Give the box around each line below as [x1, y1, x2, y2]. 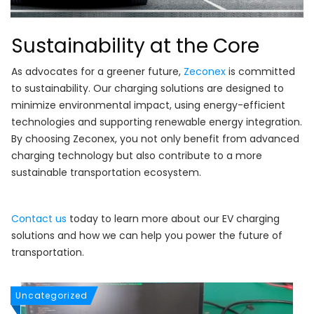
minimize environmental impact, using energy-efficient [11, 98, 285, 113]
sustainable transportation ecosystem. [11, 165, 201, 180]
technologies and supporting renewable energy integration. [11, 115, 302, 130]
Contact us [11, 212, 67, 226]
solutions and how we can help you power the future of [11, 228, 282, 243]
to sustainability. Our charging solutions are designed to [11, 81, 284, 96]
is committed [226, 64, 295, 79]
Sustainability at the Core [11, 32, 259, 60]
